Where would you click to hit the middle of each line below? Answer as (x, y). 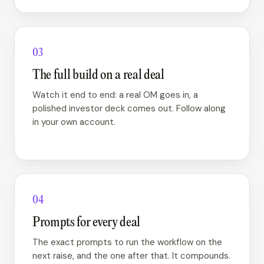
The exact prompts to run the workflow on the (127, 242)
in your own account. (74, 122)
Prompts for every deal (87, 223)
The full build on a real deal (98, 75)
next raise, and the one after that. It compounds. (131, 256)
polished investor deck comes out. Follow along (129, 108)
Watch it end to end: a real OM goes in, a (115, 95)
